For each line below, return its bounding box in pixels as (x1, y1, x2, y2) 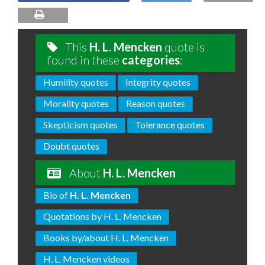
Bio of (43, 189, 70, 201)
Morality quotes (43, 98, 109, 109)
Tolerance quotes (135, 119, 205, 131)
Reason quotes (126, 98, 185, 109)
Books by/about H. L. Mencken (43, 232, 169, 244)
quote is (162, 40, 205, 54)
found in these (47, 53, 122, 67)
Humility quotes (43, 76, 108, 88)
